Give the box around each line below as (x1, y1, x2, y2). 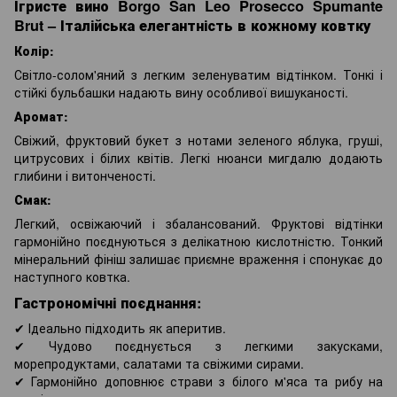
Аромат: (14, 106, 68, 125)
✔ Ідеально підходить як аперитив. (14, 319, 226, 338)
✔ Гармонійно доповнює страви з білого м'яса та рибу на (14, 372, 383, 391)
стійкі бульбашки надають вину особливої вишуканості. (14, 82, 348, 101)
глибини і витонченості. (14, 166, 156, 184)
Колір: (14, 41, 54, 59)
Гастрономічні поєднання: (14, 292, 201, 314)
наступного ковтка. (14, 267, 130, 285)
